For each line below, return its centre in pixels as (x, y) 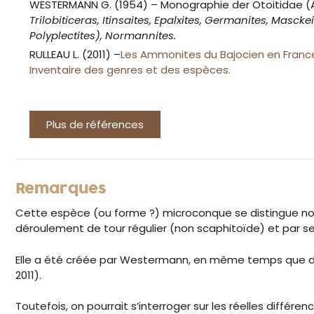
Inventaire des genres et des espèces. (130, 70)
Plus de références (95, 125)
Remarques (61, 190)
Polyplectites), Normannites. (103, 36)
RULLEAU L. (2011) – (75, 55)
